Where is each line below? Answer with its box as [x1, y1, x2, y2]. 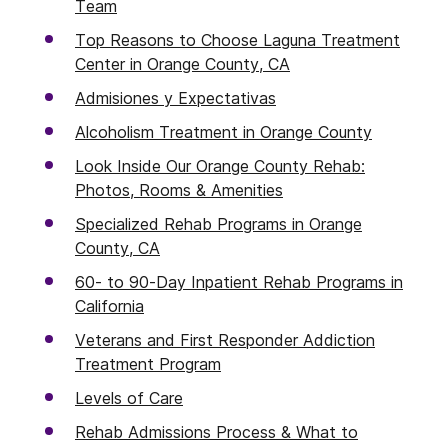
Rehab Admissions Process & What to [75, 422, 358, 442]
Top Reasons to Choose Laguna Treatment [75, 30, 400, 50]
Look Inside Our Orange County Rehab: [75, 156, 365, 176]
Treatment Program [75, 354, 221, 374]
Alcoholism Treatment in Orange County [75, 122, 372, 142]
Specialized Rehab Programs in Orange [75, 214, 362, 234]
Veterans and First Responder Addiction [75, 330, 375, 350]
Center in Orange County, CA [75, 54, 290, 74]
